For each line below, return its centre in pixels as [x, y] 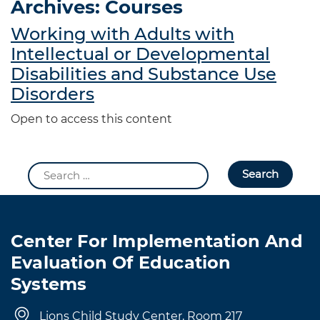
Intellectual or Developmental [140, 54]
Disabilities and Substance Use [144, 74]
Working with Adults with [122, 34]
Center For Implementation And [157, 241]
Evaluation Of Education [121, 262]
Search [46, 170]
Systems [49, 284]
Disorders [52, 94]
